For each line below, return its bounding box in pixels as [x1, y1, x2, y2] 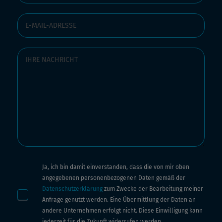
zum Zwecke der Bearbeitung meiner [103, 185, 203, 193]
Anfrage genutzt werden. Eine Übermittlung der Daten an [42, 196, 196, 204]
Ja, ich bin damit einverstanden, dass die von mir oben [42, 164, 189, 171]
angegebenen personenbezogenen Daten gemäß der [42, 174, 185, 182]
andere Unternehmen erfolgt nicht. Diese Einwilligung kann [42, 207, 203, 215]
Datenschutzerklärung [42, 185, 103, 193]
